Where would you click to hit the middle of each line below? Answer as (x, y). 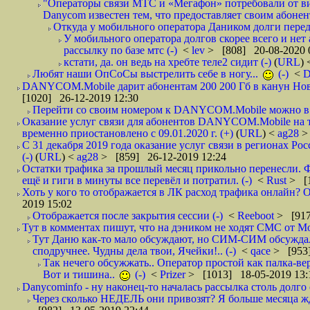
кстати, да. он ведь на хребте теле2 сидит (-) (167, 62)
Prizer (174, 274)
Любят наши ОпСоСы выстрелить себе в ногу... (147, 74)
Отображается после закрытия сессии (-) (128, 216)
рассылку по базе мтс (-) (120, 50)
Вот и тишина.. (80, 274)
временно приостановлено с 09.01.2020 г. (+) (128, 133)
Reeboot (257, 216)
